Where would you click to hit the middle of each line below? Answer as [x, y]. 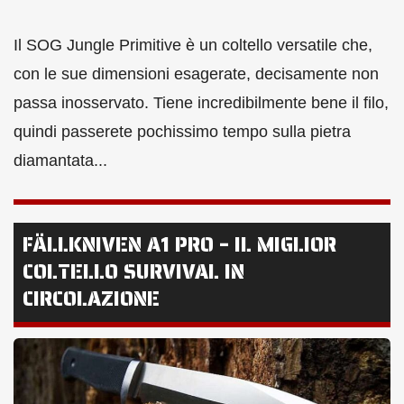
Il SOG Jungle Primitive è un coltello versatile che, [193, 46]
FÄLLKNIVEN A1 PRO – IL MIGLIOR [179, 245]
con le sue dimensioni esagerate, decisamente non [196, 74]
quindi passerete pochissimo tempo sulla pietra [182, 132]
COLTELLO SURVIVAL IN [133, 272]
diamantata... [60, 161]
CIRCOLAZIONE [91, 299]
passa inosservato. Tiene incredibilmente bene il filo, [201, 103]
